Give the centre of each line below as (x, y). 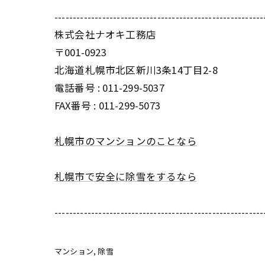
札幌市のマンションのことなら (126, 141)
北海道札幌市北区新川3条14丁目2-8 (136, 70)
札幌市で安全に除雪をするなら (126, 176)
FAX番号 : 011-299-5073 (107, 105)
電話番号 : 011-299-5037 (109, 88)
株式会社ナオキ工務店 (105, 34)
